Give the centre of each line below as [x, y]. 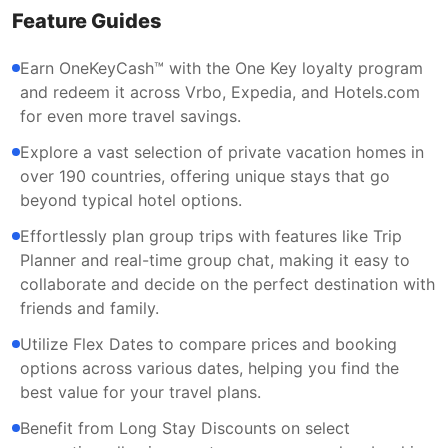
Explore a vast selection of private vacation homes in [222, 152]
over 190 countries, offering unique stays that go [205, 176]
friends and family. [89, 308]
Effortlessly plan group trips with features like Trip [211, 236]
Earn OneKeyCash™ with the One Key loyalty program [221, 68]
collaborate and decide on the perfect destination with [227, 284]
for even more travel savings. [130, 116]
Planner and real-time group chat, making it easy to [215, 260]
